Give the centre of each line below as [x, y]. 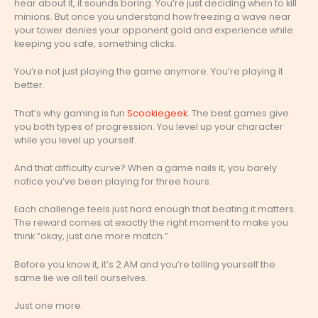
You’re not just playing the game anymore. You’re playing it [149, 72]
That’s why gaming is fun [71, 113]
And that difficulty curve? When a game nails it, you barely [146, 168]
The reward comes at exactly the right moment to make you [151, 223]
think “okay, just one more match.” [91, 236]
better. [29, 85]
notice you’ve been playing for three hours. [113, 181]
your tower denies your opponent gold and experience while [154, 30]
